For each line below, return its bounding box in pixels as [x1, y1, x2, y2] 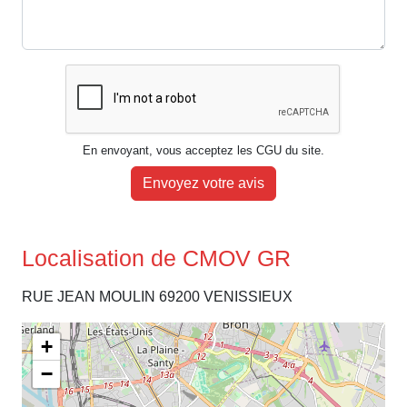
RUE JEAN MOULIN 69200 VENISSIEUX [22, 289, 293, 305]
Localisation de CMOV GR [22, 245, 291, 272]
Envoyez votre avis [143, 175, 264, 192]
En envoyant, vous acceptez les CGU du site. [83, 144, 324, 158]
